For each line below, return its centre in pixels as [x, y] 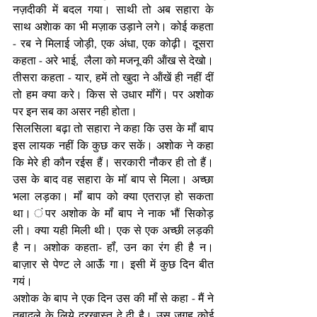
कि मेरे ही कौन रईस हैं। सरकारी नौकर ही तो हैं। [113, 162]
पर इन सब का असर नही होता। [76, 111]
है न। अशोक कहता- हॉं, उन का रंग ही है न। [113, 247]
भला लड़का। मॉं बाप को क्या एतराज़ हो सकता [113, 196]
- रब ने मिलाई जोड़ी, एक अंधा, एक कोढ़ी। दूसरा [113, 44]
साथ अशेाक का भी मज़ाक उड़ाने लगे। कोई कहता [113, 27]
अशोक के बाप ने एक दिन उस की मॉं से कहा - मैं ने [113, 298]
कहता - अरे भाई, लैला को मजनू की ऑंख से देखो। [113, 60]
